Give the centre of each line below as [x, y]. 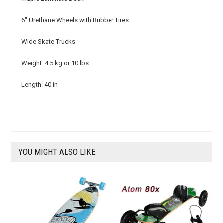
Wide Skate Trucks [49, 42]
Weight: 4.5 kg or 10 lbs [55, 63]
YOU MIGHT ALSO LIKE [57, 152]
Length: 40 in [40, 84]
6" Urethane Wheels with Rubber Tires [75, 20]
